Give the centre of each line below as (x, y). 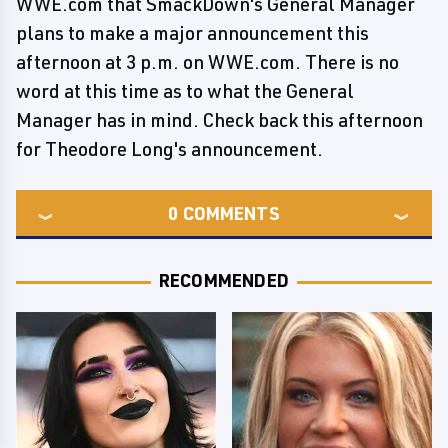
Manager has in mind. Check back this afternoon (219, 120)
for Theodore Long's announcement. (169, 149)
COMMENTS (231, 213)
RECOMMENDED (224, 280)
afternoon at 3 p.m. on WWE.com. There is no (207, 62)
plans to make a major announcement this (192, 33)
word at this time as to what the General (185, 91)
